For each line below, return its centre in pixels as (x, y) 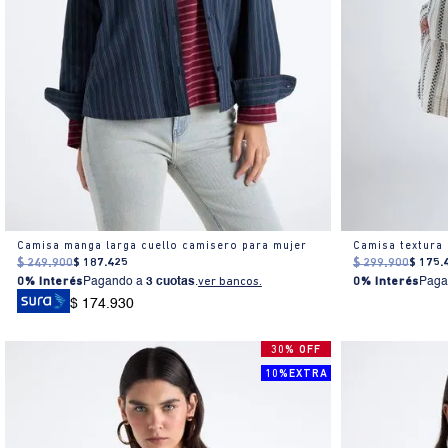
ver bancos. (229, 282)
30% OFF (296, 350)
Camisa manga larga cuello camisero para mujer (161, 247)
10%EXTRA (296, 374)
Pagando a (114, 282)
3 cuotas (170, 282)
